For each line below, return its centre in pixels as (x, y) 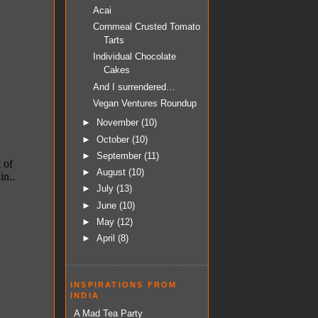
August (112, 172)
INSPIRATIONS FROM (124, 284)
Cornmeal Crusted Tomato (147, 27)
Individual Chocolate (135, 57)
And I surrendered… (135, 87)
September (120, 155)
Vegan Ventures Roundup (145, 103)
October (114, 139)
